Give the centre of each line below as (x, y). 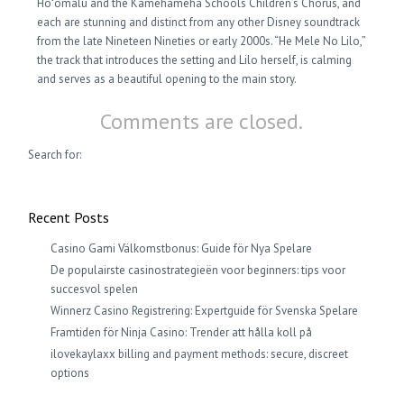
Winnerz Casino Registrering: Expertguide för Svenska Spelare (205, 311)
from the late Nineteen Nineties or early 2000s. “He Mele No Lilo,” (202, 41)
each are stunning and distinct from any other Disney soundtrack (199, 22)
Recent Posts (69, 217)
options (70, 373)
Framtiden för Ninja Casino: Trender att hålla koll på (182, 332)
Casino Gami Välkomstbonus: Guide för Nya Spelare (182, 248)
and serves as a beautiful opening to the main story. (167, 79)
